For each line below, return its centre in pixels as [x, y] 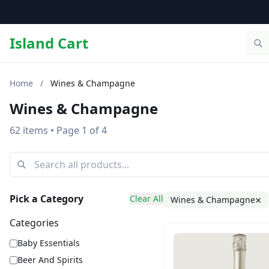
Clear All [147, 198]
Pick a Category [47, 199]
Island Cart [49, 43]
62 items [30, 130]
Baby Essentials [49, 243]
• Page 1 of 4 [79, 130]
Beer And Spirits [50, 260]
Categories [34, 223]
